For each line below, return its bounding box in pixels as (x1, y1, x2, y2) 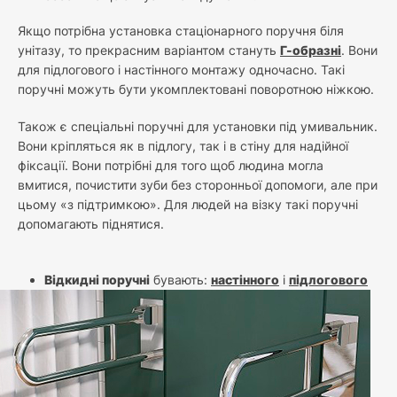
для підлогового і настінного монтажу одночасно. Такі (18, 62, 345, 78)
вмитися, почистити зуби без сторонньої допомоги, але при (18, 176, 378, 192)
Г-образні (280, 43, 341, 58)
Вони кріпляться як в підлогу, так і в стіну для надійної (18, 137, 348, 153)
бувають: (150, 272, 211, 288)
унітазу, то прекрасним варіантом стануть (18, 43, 280, 58)
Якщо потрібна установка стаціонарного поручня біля (18, 23, 344, 39)
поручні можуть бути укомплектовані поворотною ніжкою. (18, 82, 374, 97)
